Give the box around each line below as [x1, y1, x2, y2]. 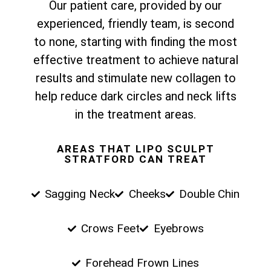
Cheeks [128, 187, 166, 201]
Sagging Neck [45, 187, 116, 201]
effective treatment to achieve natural [33, 52, 238, 67]
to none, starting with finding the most [34, 34, 237, 49]
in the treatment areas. [75, 106, 196, 122]
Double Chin [179, 187, 240, 201]
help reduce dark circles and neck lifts [34, 88, 237, 103]
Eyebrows [153, 221, 204, 236]
